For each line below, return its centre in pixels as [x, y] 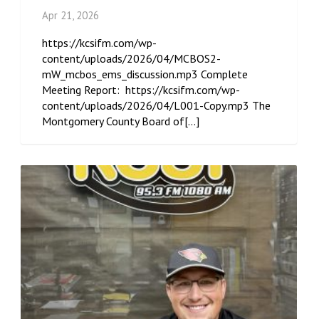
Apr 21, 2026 [70, 16]
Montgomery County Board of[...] [121, 121]
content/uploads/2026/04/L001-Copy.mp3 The [156, 106]
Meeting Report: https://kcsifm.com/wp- [141, 90]
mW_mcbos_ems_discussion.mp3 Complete [145, 74]
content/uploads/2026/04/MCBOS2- [131, 59]
